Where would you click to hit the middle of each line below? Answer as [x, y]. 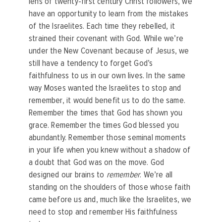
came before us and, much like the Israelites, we [110, 199]
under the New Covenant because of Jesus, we [109, 51]
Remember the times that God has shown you [106, 112]
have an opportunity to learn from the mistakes [109, 13]
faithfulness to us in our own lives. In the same [107, 75]
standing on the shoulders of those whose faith [110, 187]
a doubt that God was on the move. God [97, 162]
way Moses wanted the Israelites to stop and [105, 88]
